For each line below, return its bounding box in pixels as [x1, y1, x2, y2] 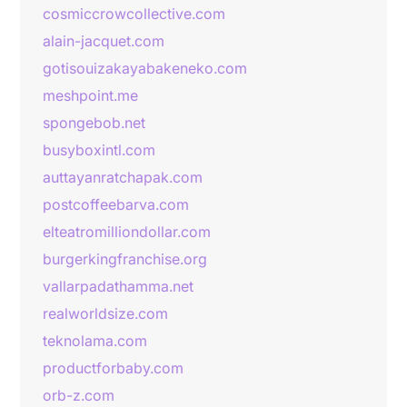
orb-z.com [43, 386, 114, 404]
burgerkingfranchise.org [43, 250, 207, 268]
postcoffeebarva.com [43, 195, 189, 213]
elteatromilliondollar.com [43, 223, 211, 241]
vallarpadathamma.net [43, 277, 194, 295]
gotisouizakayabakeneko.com [43, 59, 247, 77]
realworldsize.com [43, 304, 168, 323]
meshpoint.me [43, 86, 138, 104]
